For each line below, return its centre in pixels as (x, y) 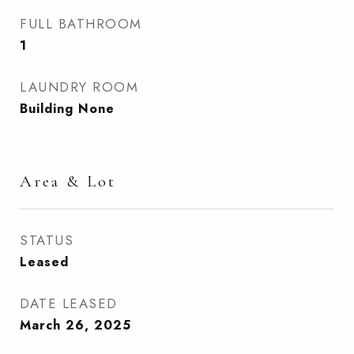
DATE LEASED (69, 303)
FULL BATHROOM (81, 24)
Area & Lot (68, 181)
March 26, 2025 (75, 325)
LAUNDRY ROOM (79, 87)
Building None (67, 109)
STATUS (47, 240)
